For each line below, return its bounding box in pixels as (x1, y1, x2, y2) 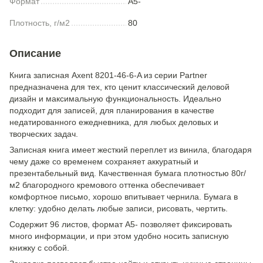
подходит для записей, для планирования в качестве (9, 106, 214, 115)
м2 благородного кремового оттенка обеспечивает (9, 180, 204, 190)
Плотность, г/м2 (9, 18, 70, 28)
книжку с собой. (9, 243, 69, 252)
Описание (9, 48, 61, 59)
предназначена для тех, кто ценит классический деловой (9, 82, 230, 92)
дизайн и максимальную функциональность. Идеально (9, 94, 221, 103)
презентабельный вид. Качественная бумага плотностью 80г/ (9, 168, 246, 178)
